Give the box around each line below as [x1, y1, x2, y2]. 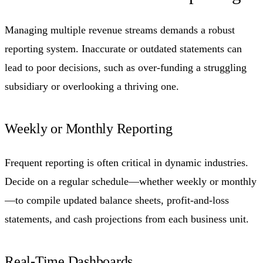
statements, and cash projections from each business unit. [5, 213, 249, 225]
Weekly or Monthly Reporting [5, 121, 173, 137]
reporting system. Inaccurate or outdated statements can [5, 43, 242, 55]
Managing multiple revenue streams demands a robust [5, 24, 235, 36]
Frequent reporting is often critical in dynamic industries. [5, 157, 248, 169]
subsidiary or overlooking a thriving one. [5, 80, 179, 93]
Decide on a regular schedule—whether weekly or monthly [5, 176, 257, 188]
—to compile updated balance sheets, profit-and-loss [5, 194, 229, 207]
